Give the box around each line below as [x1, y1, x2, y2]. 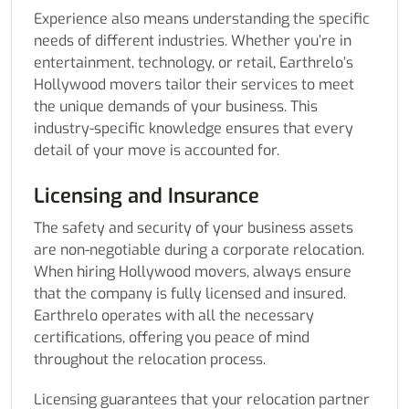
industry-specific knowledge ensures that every [34, 119, 353, 139]
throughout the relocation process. [34, 350, 266, 370]
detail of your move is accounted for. [34, 141, 279, 161]
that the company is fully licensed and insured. [34, 284, 346, 304]
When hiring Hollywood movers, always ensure [34, 262, 351, 282]
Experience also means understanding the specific [34, 9, 370, 29]
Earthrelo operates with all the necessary [34, 306, 314, 326]
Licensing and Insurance [34, 183, 259, 210]
